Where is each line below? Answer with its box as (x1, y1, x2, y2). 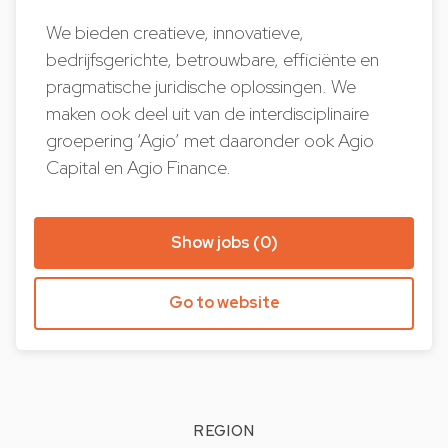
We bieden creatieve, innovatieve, (46, 20, 305, 45)
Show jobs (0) (170, 231, 278, 253)
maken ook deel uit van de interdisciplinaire (46, 101, 370, 126)
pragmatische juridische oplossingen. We (46, 74, 357, 99)
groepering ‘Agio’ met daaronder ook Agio (46, 128, 375, 153)
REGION (193, 421, 255, 442)
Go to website (168, 292, 280, 314)
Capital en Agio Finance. (46, 155, 232, 180)
